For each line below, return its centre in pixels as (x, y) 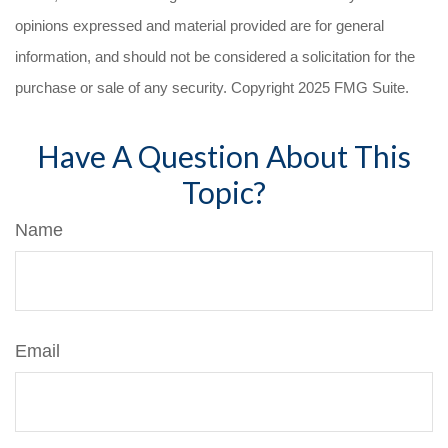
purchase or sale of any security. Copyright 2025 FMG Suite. (212, 87)
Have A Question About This (224, 156)
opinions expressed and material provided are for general (199, 25)
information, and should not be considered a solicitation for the (215, 56)
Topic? (224, 192)
